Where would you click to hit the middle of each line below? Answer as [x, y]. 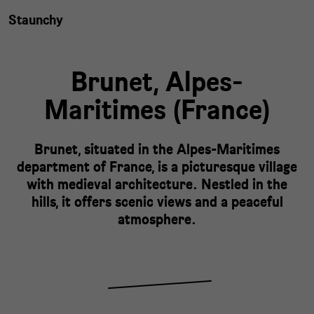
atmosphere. [157, 219]
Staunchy [36, 20]
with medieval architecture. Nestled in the [157, 184]
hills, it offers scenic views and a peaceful [157, 202]
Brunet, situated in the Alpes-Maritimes [157, 149]
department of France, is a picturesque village [157, 166]
